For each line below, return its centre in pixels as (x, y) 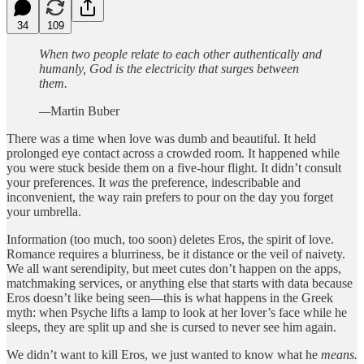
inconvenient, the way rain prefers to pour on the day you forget (170, 197)
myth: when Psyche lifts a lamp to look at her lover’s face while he (177, 312)
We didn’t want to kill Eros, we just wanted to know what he (164, 354)
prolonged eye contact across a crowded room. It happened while (173, 153)
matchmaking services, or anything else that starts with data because (180, 283)
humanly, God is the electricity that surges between (169, 68)
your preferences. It (58, 182)
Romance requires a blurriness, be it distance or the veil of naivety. (176, 253)
